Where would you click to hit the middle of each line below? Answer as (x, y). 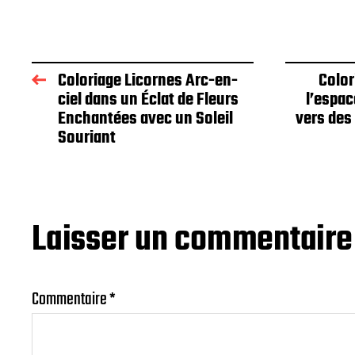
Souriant (87, 137)
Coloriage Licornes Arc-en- (148, 80)
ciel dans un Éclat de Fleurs (148, 99)
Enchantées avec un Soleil (145, 118)
